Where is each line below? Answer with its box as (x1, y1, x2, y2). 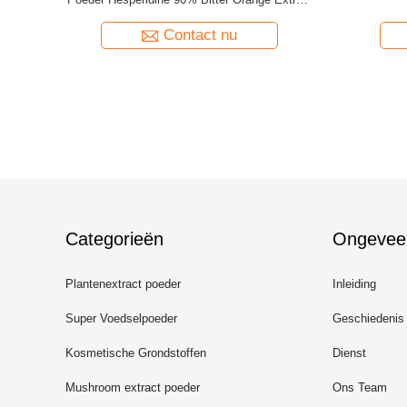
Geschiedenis (333, 312, 404, 325)
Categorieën (65, 229, 164, 249)
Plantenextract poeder (65, 277, 181, 291)
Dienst (333, 346, 366, 360)
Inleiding (333, 277, 376, 291)
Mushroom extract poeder (65, 381, 200, 394)
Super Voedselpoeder (65, 312, 177, 325)
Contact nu (164, 26, 237, 44)
